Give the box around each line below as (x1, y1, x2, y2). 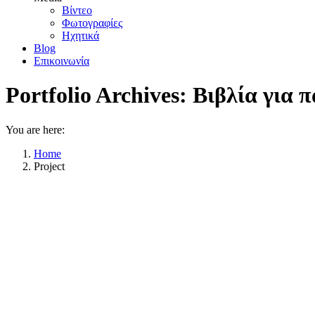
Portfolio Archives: (6, 82, 193, 108)
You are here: (6, 123, 65, 136)
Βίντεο (62, 4, 92, 16)
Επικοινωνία (34, 55, 89, 67)
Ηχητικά (62, 30, 99, 41)
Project (34, 160, 65, 172)
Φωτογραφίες (62, 17, 122, 29)
